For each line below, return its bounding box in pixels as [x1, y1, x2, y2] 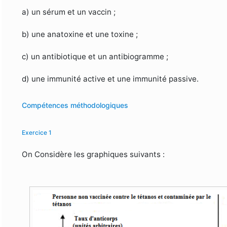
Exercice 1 [22, 129, 52, 137]
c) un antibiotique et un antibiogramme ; [22, 52, 169, 62]
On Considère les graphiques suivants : [22, 149, 165, 160]
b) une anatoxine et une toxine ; [22, 29, 138, 40]
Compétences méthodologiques [22, 101, 129, 110]
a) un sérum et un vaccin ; [22, 7, 116, 17]
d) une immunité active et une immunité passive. [22, 74, 199, 84]
